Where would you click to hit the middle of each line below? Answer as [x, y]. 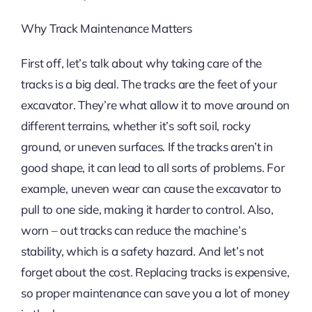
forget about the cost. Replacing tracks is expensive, [155, 272]
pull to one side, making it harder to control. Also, [147, 210]
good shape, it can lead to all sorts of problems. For [153, 168]
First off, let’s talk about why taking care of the [141, 63]
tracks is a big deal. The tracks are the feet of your [149, 84]
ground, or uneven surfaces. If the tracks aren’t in [147, 147]
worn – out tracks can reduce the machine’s [133, 231]
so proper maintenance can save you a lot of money [155, 293]
